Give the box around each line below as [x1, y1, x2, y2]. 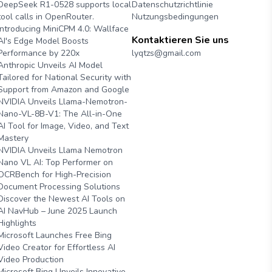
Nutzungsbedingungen [131, 11, 219, 22]
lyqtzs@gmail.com [131, 47, 201, 59]
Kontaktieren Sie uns [131, 33, 229, 47]
